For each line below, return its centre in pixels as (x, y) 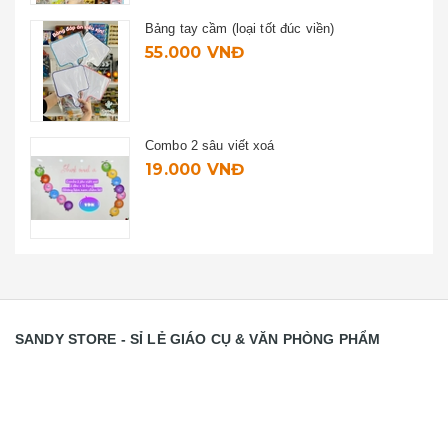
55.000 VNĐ (195, 52)
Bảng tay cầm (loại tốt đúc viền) (240, 28)
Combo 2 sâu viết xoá (210, 145)
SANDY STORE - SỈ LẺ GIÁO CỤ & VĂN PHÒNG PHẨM (198, 339)
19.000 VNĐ (195, 169)
